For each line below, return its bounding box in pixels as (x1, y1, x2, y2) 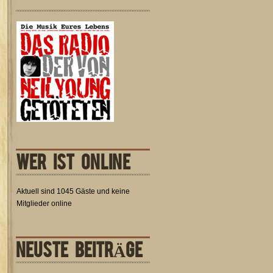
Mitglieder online (16, 199, 72, 208)
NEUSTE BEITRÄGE (16, 237, 143, 260)
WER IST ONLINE (16, 149, 130, 172)
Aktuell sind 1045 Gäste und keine (16, 187, 130, 196)
